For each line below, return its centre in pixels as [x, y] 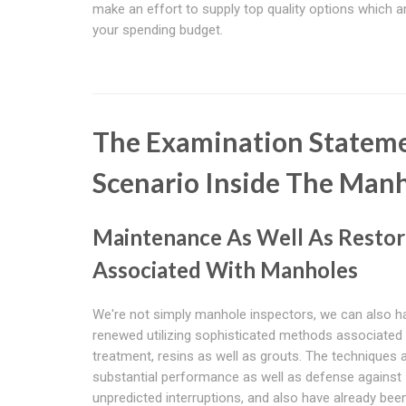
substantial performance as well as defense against [247, 377]
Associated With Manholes [225, 269]
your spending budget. [158, 29]
